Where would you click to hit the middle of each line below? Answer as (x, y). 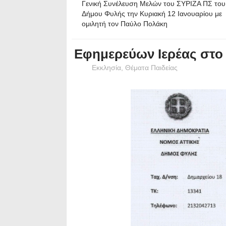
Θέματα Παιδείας (151, 67)
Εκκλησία (106, 67)
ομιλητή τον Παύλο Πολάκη (125, 24)
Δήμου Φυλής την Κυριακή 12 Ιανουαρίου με (152, 14)
